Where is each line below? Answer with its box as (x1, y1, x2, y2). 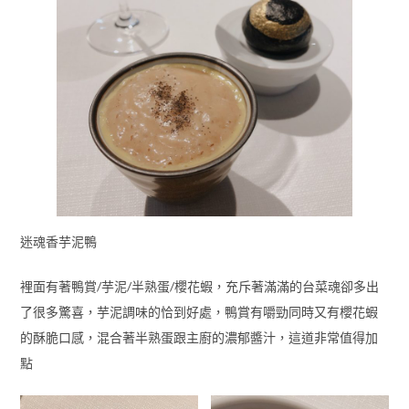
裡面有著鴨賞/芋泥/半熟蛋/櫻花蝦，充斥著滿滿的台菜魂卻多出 (19, 278, 379, 294)
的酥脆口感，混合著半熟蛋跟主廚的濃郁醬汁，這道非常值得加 (19, 329, 378, 345)
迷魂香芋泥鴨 (19, 233, 97, 249)
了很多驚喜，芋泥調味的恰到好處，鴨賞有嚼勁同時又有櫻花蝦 (19, 303, 378, 320)
